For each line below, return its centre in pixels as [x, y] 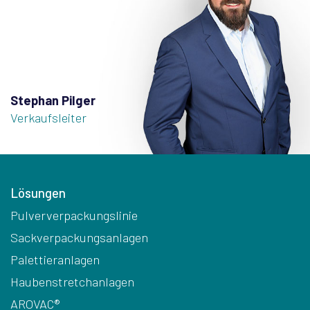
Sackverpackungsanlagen [79, 237]
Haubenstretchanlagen [72, 282]
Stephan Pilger [53, 100]
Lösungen [38, 193]
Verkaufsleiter [48, 118]
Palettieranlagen [55, 259]
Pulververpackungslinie [74, 215]
